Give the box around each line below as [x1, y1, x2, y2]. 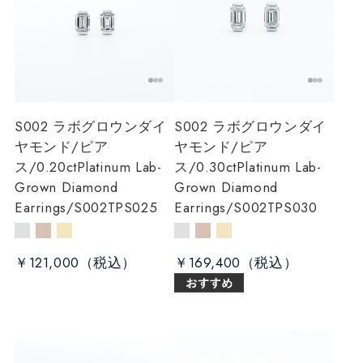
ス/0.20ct [14, 156, 77, 177]
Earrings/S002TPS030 [174, 197, 318, 217]
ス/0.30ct [174, 156, 237, 177]
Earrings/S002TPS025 [14, 197, 158, 217]
